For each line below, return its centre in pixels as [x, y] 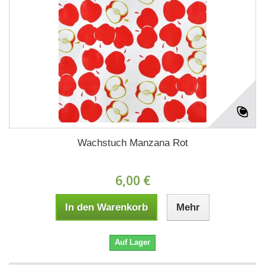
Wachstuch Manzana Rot [132, 143]
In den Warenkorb [106, 207]
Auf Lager [132, 242]
